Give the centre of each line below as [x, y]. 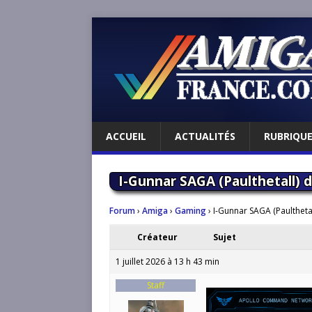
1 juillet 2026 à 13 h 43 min [167, 262]
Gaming [190, 211]
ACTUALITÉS [205, 136]
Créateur [157, 237]
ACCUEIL [126, 136]
